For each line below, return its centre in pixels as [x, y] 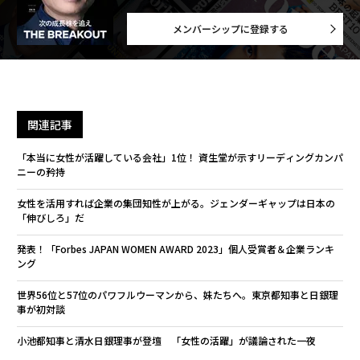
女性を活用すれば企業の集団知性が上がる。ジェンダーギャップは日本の [176, 203]
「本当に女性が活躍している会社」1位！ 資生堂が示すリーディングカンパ [180, 157]
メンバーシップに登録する [230, 29]
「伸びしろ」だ [50, 218]
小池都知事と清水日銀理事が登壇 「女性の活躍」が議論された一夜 [166, 341]
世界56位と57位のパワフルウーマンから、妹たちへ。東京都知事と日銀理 [177, 295]
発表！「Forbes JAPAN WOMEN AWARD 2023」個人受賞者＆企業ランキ [175, 249]
